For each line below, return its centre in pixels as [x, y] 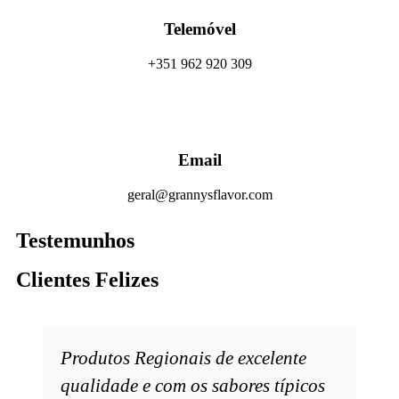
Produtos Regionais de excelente [184, 357]
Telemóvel [199, 28]
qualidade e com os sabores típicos [193, 385]
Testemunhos [75, 240]
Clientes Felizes [87, 279]
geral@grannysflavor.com [199, 194]
